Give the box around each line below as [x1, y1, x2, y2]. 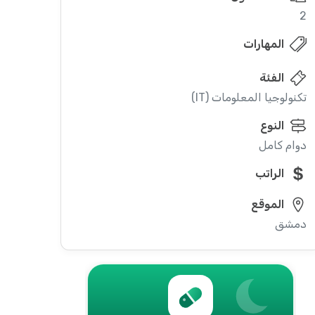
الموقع [250, 198, 284, 211]
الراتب [255, 167, 284, 180]
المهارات [243, 37, 284, 51]
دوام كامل [258, 139, 307, 152]
